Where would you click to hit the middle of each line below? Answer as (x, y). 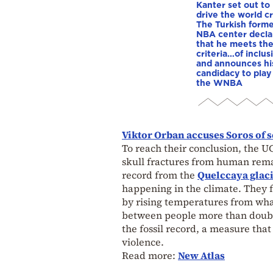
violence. (143, 242)
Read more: (150, 256)
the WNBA (219, 83)
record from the (160, 175)
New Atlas (201, 256)
